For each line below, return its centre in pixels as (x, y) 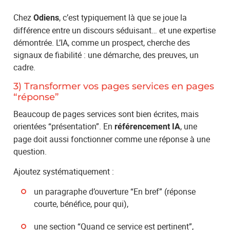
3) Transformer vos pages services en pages (114, 86)
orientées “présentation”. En (64, 126)
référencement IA (148, 126)
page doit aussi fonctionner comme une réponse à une (112, 139)
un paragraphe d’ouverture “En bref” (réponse (115, 191)
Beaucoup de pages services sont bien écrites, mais (106, 114)
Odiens (46, 17)
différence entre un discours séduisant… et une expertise (115, 30)
